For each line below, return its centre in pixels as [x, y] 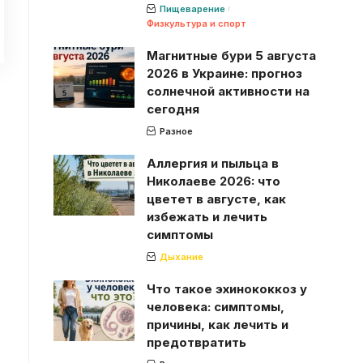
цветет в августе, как [216, 199]
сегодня [173, 109]
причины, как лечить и [217, 324]
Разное [176, 131]
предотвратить [196, 342]
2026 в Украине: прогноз [224, 73]
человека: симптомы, [215, 306]
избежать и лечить [207, 216]
